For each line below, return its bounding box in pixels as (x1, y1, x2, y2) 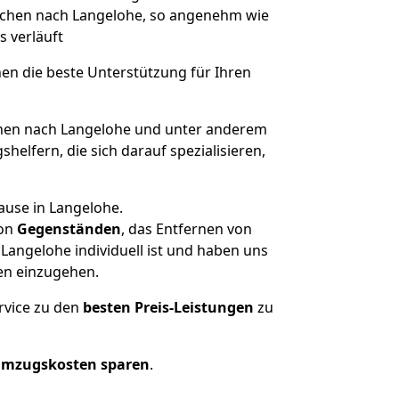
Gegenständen (17, 219, 121, 239)
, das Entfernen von (121, 219, 252, 239)
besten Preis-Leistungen (83, 297, 254, 317)
